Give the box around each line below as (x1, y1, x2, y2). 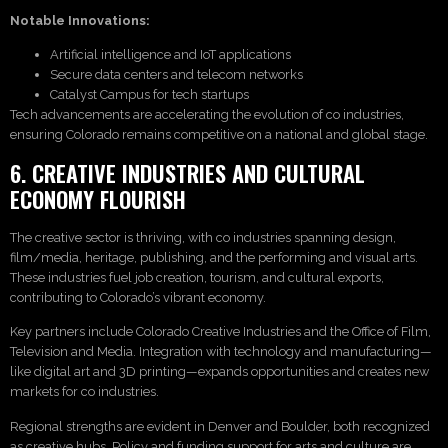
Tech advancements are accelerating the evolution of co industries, (10, 107, 404, 123)
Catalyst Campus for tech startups (50, 87, 249, 103)
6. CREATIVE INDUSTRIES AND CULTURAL (10, 155, 365, 189)
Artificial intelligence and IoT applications (50, 47, 291, 63)
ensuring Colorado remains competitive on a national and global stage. (10, 127, 428, 143)
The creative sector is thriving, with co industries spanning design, (10, 229, 396, 245)
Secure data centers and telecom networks (50, 67, 303, 83)
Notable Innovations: (10, 13, 150, 29)
